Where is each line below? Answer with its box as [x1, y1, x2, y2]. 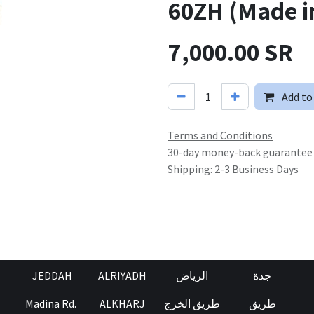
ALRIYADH [97, 268, 146, 282]
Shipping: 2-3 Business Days [168, 162, 299, 176]
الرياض [176, 268, 208, 282]
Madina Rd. [25, 296, 78, 310]
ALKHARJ [99, 296, 145, 310]
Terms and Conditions [168, 128, 273, 142]
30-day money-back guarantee [168, 145, 313, 159]
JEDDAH [32, 268, 72, 282]
